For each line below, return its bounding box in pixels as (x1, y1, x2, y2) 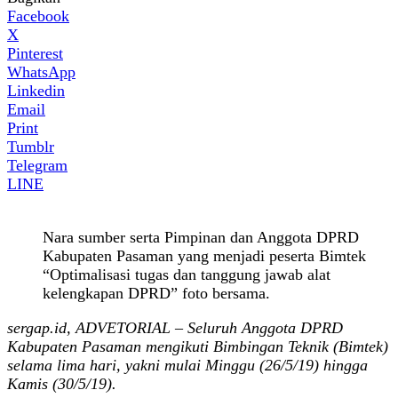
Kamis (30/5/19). (7, 374, 116, 393)
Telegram (7, 155, 68, 174)
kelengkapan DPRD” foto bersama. (43, 283, 270, 302)
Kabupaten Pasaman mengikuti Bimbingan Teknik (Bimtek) (7, 337, 388, 355)
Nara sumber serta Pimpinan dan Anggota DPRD (43, 227, 359, 246)
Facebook (7, 6, 69, 25)
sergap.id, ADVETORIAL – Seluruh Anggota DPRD (7, 318, 343, 337)
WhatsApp (7, 62, 76, 81)
